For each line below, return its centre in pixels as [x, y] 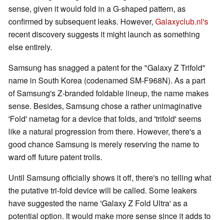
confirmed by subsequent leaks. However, [82, 22]
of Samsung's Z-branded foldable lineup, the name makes [109, 93]
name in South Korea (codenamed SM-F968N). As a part [107, 81]
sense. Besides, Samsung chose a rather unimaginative [105, 106]
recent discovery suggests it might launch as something [104, 34]
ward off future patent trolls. [55, 157]
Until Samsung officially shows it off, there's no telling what [110, 178]
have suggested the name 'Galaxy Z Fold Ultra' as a [98, 203]
